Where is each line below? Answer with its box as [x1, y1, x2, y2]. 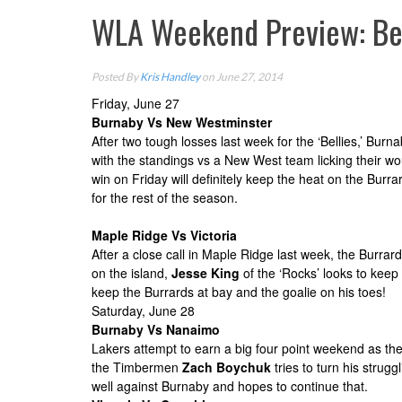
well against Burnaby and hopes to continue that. [92, 377, 368, 396]
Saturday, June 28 [92, 301, 195, 320]
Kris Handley [140, 70, 200, 84]
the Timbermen [92, 358, 182, 377]
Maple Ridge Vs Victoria [92, 226, 237, 245]
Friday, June [92, 94, 162, 113]
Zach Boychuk [182, 358, 275, 377]
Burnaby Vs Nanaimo [92, 320, 220, 339]
